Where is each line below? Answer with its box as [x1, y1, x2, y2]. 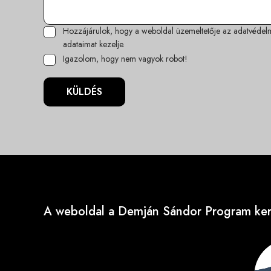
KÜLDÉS [67, 84, 102, 99]
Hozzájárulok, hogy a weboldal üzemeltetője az [63, 25, 233, 37]
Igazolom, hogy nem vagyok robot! [63, 52, 188, 65]
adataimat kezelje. [63, 38, 125, 50]
